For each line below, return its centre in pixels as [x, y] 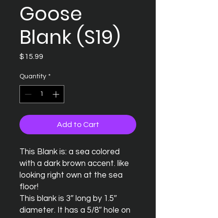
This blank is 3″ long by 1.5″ [68, 198]
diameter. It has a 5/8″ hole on [75, 210]
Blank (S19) [70, 37]
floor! [30, 187]
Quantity [33, 76]
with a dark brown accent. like [74, 163]
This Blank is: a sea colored [70, 152]
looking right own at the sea [71, 175]
